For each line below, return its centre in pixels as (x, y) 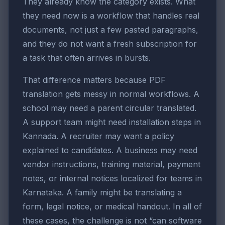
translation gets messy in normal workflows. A (111, 94)
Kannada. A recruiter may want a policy (98, 136)
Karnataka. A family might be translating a (102, 193)
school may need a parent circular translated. (109, 108)
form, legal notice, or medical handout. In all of (112, 207)
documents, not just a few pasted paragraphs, (110, 30)
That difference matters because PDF (94, 80)
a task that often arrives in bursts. (87, 58)
